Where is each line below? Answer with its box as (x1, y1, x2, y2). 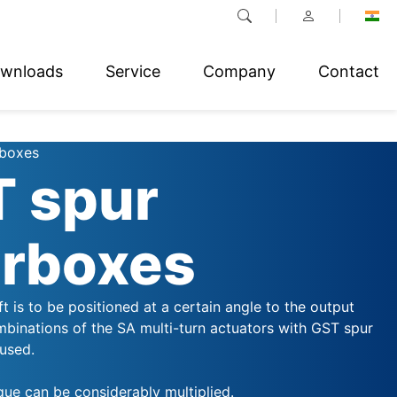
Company (203, 61, 276, 81)
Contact (318, 61, 379, 81)
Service (105, 61, 160, 81)
